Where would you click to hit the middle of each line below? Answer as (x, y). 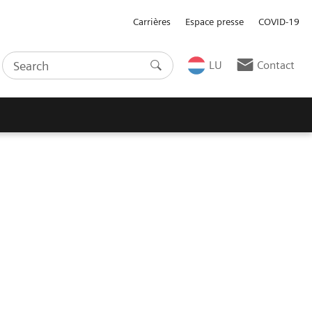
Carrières (152, 21)
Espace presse (215, 21)
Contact (276, 65)
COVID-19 (279, 21)
